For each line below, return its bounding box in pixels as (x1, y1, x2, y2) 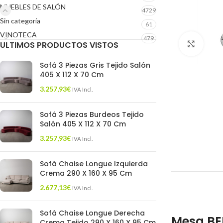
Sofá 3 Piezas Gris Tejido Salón (40, 60, 150, 70)
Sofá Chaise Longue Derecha (40, 208, 145, 218)
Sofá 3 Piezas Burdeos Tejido (40, 110, 144, 119)
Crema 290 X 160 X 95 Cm (40, 168, 132, 178)
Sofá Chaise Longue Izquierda (40, 159, 148, 169)
